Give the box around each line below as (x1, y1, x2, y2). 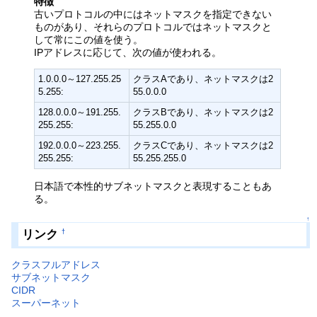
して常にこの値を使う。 (34, 33, 144, 45)
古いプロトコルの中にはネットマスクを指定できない (34, 8, 272, 20)
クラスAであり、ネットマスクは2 (133, 74, 274, 85)
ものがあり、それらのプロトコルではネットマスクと (34, 21, 272, 33)
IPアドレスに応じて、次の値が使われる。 (34, 46, 222, 58)
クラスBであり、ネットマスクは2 (133, 107, 274, 118)
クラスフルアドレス (11, 259, 101, 271)
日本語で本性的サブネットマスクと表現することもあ (34, 180, 272, 192)
